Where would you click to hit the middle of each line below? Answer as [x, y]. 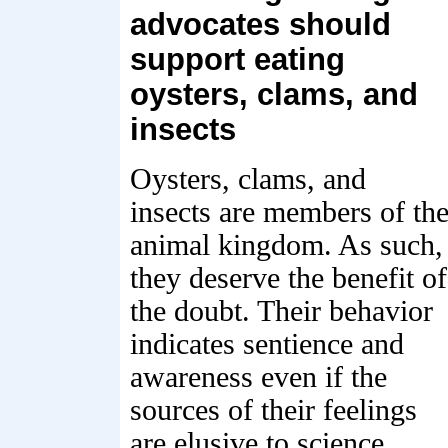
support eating [237, 59]
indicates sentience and [267, 344]
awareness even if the [258, 377]
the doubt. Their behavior [281, 311]
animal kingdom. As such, [286, 245]
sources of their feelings [273, 410]
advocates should [260, 24]
